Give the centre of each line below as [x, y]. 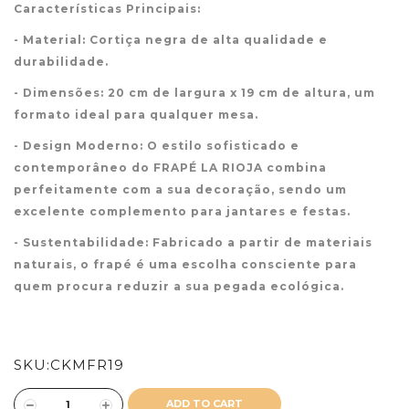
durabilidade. [61, 62]
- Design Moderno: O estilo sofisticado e [157, 146]
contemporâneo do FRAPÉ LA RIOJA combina [170, 168]
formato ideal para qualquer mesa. [136, 115]
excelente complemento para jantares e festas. [182, 212]
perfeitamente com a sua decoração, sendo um [180, 190]
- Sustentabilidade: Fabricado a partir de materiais [193, 243]
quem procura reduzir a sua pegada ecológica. [179, 287]
